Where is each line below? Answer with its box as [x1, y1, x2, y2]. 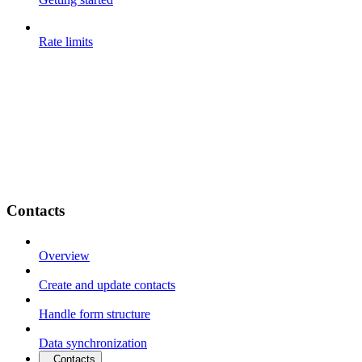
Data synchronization [39, 336, 147, 351]
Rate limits [39, 34, 93, 48]
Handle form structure [39, 307, 150, 322]
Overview [39, 249, 90, 263]
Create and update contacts [39, 278, 175, 293]
